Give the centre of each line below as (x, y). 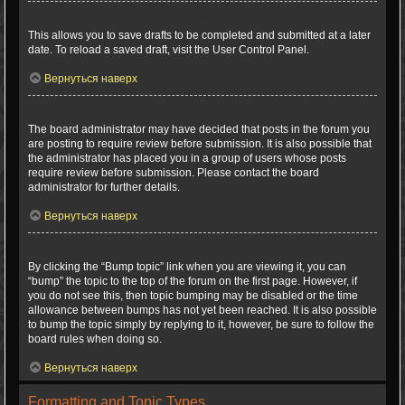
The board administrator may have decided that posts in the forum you (199, 129)
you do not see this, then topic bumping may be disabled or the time (193, 296)
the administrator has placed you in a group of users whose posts (187, 158)
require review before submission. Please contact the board (174, 173)
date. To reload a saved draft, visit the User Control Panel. (169, 50)
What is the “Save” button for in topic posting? (146, 21)
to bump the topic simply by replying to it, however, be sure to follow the (201, 325)
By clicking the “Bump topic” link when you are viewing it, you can (187, 267)
